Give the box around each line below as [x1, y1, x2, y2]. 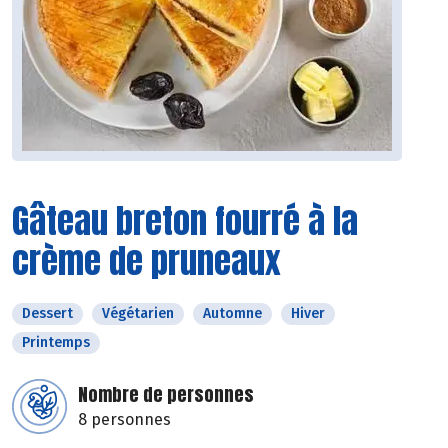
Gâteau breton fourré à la [12, 195, 358, 247]
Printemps [22, 334, 90, 352]
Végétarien [102, 305, 174, 323]
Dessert [22, 305, 73, 323]
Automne [203, 305, 262, 323]
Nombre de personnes [78, 381, 254, 409]
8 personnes [78, 410, 171, 430]
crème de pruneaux [12, 235, 281, 287]
